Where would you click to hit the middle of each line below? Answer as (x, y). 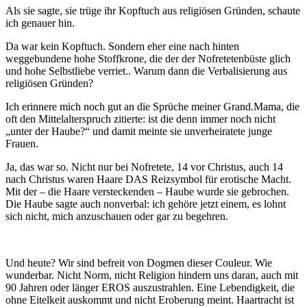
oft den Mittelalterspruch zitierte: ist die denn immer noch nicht (140, 119)
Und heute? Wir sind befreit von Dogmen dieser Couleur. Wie (139, 262)
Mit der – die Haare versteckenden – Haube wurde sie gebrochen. (147, 191)
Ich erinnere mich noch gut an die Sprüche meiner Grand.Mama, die (152, 106)
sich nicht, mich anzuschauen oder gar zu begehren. (117, 216)
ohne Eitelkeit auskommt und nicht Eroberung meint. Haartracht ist (150, 299)
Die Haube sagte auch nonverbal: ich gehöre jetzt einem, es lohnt (146, 204)
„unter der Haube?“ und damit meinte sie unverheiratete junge (139, 131)
